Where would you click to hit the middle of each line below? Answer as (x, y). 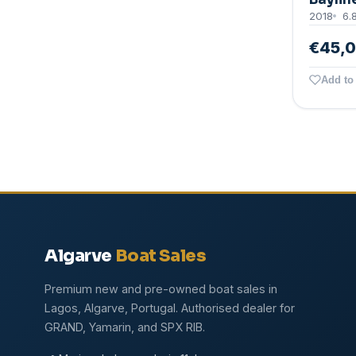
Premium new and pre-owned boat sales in (161, 289)
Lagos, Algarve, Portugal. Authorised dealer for (170, 308)
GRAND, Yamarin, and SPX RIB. (125, 327)
